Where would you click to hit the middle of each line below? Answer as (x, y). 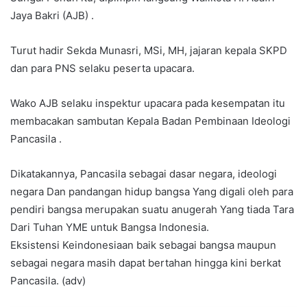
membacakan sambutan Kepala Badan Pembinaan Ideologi (150, 121)
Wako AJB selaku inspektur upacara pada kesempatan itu (148, 103)
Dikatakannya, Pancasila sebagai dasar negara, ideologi (144, 174)
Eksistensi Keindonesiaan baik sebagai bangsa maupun (143, 245)
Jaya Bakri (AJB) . (52, 15)
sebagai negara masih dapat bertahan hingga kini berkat (146, 263)
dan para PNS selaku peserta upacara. (102, 68)
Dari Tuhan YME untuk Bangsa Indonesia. (110, 227)
